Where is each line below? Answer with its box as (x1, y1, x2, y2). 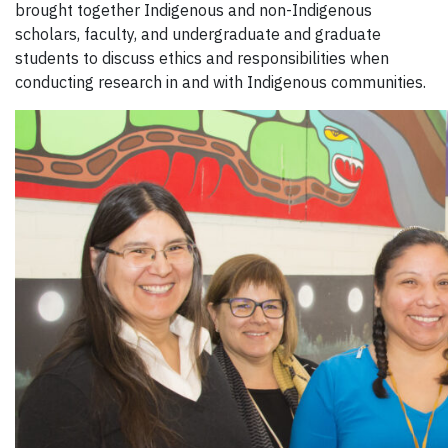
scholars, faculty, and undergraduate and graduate (15, 23, 381, 44)
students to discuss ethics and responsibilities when (15, 47, 389, 68)
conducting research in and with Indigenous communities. (15, 71, 426, 92)
